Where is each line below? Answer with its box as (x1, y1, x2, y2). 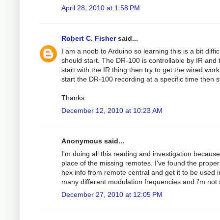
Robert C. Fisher (61, 34, 116, 42)
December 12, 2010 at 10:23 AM (61, 106, 163, 114)
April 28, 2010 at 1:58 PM (61, 3, 140, 12)
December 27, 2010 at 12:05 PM (61, 190, 163, 198)
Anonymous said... (61, 137, 124, 145)
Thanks (61, 93, 84, 102)
